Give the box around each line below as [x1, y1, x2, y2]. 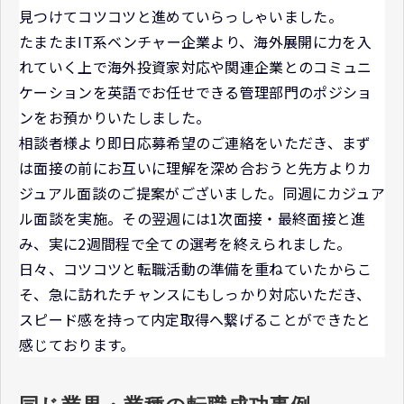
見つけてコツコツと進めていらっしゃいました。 [19, 5, 344, 27]
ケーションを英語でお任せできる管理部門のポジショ [19, 80, 372, 103]
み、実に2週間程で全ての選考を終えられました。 [19, 232, 352, 254]
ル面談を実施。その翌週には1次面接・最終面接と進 [19, 207, 366, 229]
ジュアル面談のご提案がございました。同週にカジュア [19, 181, 386, 204]
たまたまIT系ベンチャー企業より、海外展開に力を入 [19, 30, 372, 52]
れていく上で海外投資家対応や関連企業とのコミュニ [19, 55, 372, 78]
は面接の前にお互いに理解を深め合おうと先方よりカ [19, 156, 372, 179]
